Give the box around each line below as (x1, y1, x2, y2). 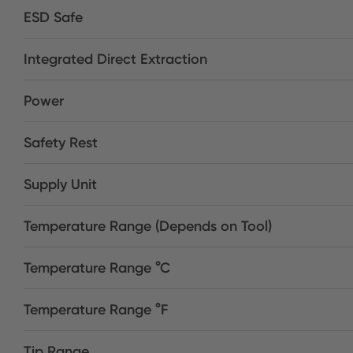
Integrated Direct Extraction (24, 50, 207, 68)
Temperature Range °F (24, 301, 168, 318)
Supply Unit (24, 176, 97, 193)
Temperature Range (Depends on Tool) (24, 217, 272, 235)
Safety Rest (24, 134, 98, 151)
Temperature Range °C (24, 259, 170, 277)
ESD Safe (24, 9, 83, 26)
